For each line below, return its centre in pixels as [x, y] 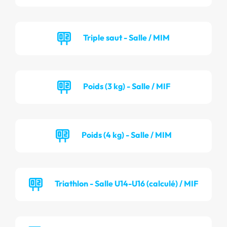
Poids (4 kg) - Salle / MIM [126, 135]
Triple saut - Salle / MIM [126, 37]
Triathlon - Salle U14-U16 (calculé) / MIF [126, 183]
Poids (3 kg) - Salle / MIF [126, 86]
